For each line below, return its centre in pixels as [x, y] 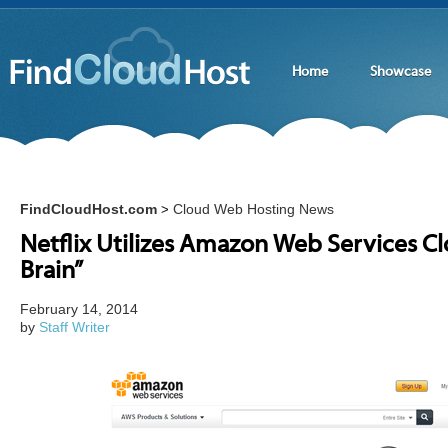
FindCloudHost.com [88, 209]
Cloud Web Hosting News [253, 209]
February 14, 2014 [79, 309]
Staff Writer [74, 327]
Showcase [400, 72]
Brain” [51, 272]
